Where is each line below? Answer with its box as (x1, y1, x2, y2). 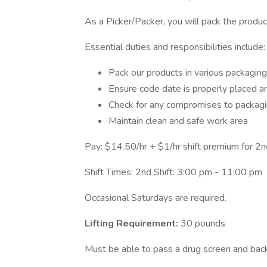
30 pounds (181, 217, 225, 230)
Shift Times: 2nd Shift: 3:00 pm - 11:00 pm (85, 166, 262, 179)
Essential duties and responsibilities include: (85, 41, 265, 54)
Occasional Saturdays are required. (85, 191, 226, 204)
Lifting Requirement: (85, 217, 181, 230)
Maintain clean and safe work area (108, 114, 248, 128)
